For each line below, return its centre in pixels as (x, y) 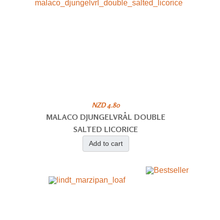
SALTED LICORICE (106, 129)
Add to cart (106, 143)
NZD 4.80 (106, 105)
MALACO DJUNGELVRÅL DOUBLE (106, 117)
